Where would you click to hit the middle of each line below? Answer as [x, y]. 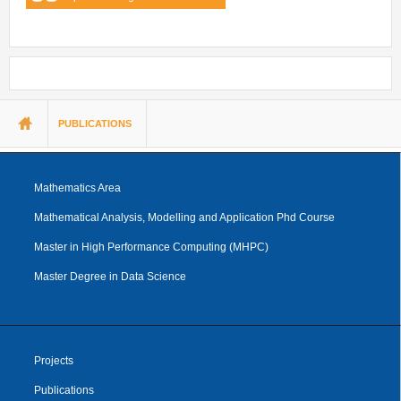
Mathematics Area [77, 188]
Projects [54, 360]
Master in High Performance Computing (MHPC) [151, 247]
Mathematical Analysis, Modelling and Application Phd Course [184, 217]
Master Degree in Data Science [110, 276]
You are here [56, 120]
